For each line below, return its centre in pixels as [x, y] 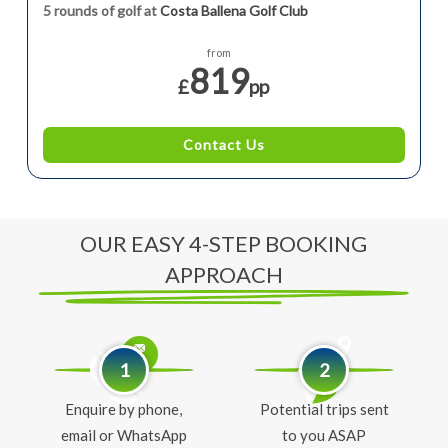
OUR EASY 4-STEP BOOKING [224, 243]
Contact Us [223, 144]
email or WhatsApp [123, 435]
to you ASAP [324, 435]
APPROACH [223, 274]
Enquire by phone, [123, 409]
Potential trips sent [324, 409]
